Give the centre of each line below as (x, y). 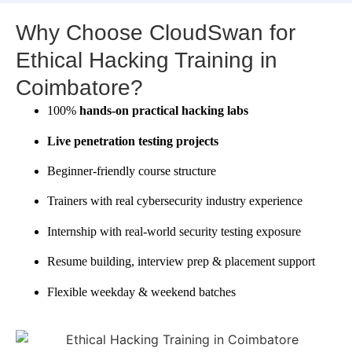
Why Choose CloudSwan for (156, 33)
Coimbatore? (79, 88)
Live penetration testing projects (133, 141)
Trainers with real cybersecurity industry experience (175, 201)
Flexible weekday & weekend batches (141, 291)
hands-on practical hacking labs (164, 111)
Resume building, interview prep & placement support (181, 262)
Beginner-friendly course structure (132, 170)
